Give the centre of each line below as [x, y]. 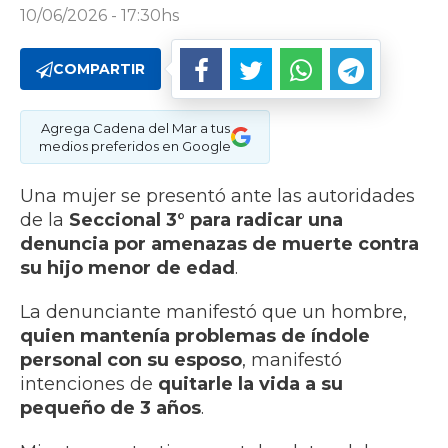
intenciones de [89, 384]
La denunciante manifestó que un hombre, [213, 312]
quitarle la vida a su [250, 384]
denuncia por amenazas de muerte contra [219, 244]
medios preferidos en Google [135, 146]
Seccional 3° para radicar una [206, 220]
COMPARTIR [99, 69]
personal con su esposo [131, 360]
